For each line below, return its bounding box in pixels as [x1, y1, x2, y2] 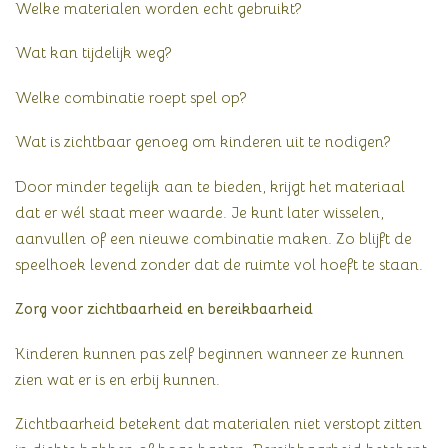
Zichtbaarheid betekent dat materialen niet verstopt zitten [15, 414, 422, 434]
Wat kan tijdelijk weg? [15, 43, 172, 63]
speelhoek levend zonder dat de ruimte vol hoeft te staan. [15, 254, 423, 274]
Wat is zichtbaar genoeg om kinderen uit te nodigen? [15, 132, 391, 152]
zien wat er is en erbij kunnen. [15, 369, 220, 389]
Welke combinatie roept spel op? [15, 87, 247, 107]
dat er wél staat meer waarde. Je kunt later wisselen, [15, 202, 384, 222]
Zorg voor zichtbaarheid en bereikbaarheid [15, 299, 313, 319]
